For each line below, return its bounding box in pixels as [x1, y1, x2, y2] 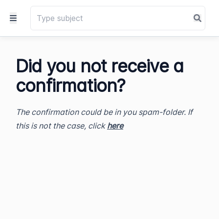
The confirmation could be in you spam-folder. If [16, 107, 193, 117]
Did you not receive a [16, 55, 184, 77]
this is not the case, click [16, 121, 107, 131]
